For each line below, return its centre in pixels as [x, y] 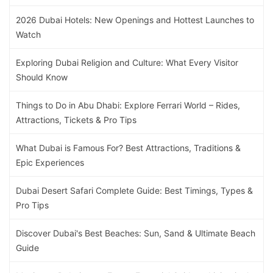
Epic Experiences [50, 163]
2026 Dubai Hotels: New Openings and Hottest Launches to [135, 20]
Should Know [42, 77]
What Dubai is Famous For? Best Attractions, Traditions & [128, 148]
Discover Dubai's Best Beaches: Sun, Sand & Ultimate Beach [136, 233]
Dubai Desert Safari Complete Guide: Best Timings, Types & [134, 191]
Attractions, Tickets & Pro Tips [76, 120]
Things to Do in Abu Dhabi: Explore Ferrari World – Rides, [128, 105]
